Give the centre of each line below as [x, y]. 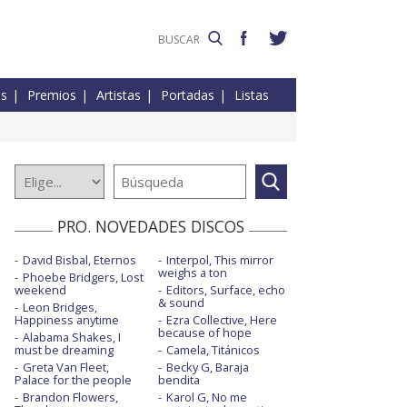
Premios [52, 95]
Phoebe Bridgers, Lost [83, 278]
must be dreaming [64, 350]
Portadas [188, 95]
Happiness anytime [67, 320]
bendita [179, 380]
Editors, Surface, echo [225, 290]
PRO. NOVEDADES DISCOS [151, 227]
